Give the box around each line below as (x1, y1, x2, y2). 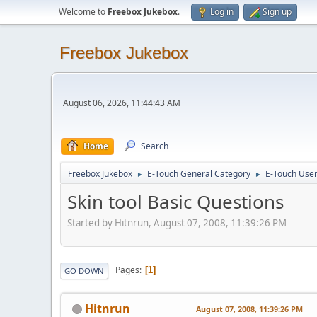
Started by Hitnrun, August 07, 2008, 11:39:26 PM (67, 216, 287, 229)
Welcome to (59, 6, 108, 18)
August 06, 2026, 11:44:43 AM (63, 97, 180, 109)
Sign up (263, 6, 292, 18)
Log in (210, 6, 234, 18)
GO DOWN (64, 265, 104, 276)
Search (141, 140, 168, 152)
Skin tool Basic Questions (67, 189, 284, 214)
